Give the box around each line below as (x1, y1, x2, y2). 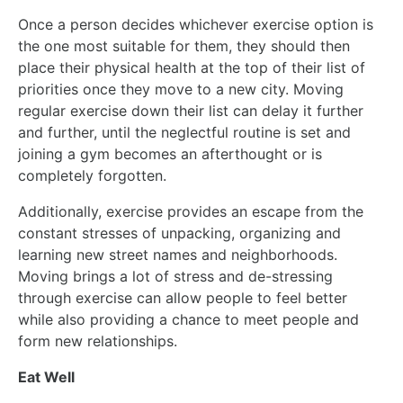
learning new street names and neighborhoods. (18, 245, 337, 264)
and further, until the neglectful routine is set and (18, 122, 351, 141)
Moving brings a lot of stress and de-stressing (18, 266, 333, 285)
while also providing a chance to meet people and (18, 309, 359, 328)
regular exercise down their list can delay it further (18, 101, 363, 120)
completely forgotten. (18, 166, 166, 184)
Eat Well (18, 367, 75, 386)
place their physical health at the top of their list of (18, 58, 365, 76)
